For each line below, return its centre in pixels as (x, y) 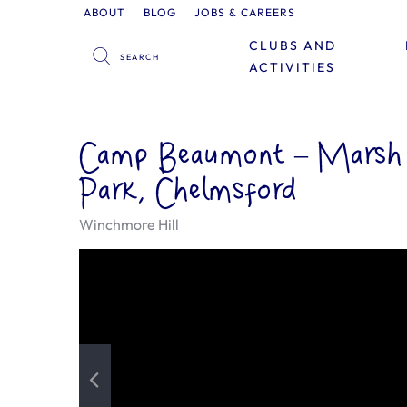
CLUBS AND (292, 45)
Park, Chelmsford (188, 192)
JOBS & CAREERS (245, 12)
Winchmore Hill (129, 224)
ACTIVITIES (292, 67)
